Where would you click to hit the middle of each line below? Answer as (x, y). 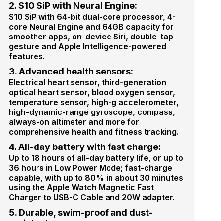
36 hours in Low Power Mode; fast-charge (90, 167)
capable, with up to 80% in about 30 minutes (96, 177)
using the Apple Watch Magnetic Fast (81, 187)
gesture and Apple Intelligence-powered (87, 46)
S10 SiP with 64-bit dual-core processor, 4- (92, 17)
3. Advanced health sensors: (71, 71)
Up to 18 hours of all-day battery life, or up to (96, 158)
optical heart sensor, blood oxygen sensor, (92, 92)
